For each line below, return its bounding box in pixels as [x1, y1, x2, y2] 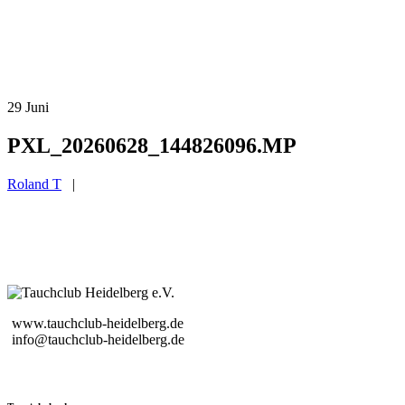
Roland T [7, 175, 61, 192]
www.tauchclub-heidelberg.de [12, 315, 184, 331]
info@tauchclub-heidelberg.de [12, 331, 184, 347]
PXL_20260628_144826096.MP [7, 133, 297, 157]
